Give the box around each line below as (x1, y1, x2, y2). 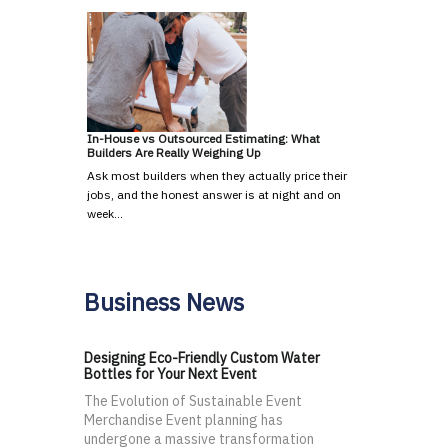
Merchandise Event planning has (84, 411, 283, 430)
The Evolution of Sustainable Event (84, 392, 302, 411)
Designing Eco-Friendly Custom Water (84, 349, 320, 368)
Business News (84, 286, 244, 319)
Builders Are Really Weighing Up (87, 145, 261, 161)
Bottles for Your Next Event (84, 365, 257, 384)
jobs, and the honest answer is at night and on (87, 187, 341, 203)
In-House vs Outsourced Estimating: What (87, 131, 320, 147)
